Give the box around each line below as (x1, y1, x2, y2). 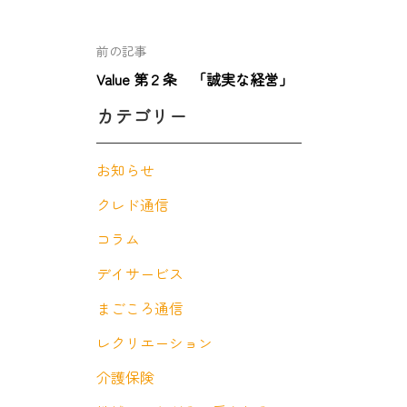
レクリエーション (95, 332, 213, 353)
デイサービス (95, 263, 184, 284)
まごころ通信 (95, 297, 184, 319)
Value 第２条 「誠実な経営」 (95, 68, 293, 90)
